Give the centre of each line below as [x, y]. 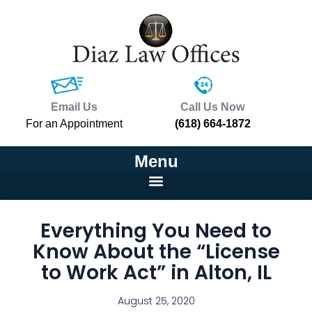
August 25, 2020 [156, 301]
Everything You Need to [156, 231]
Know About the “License [156, 252]
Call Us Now [213, 107]
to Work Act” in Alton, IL [156, 273]
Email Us [74, 107]
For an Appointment [74, 123]
